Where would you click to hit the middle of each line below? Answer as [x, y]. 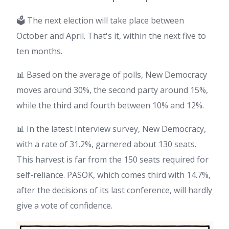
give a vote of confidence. [64, 205]
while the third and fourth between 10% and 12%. [110, 105]
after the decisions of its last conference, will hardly [114, 190]
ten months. [39, 51]
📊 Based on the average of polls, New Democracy [112, 75]
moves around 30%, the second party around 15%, [112, 90]
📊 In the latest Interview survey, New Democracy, [111, 129]
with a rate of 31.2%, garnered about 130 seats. [106, 144]
